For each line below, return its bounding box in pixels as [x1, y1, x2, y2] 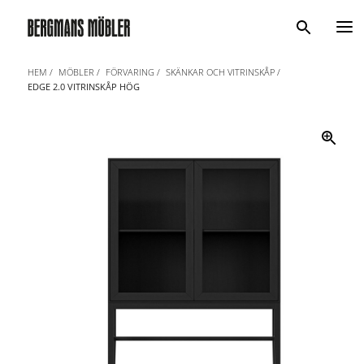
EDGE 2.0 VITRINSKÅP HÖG [27, 80, 140, 93]
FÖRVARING [105, 66, 154, 78]
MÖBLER [58, 66, 94, 78]
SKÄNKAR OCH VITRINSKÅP [165, 66, 275, 78]
